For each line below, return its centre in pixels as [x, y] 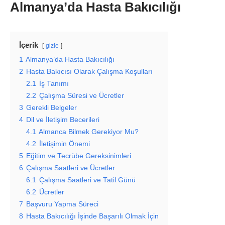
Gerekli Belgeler [51, 108]
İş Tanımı [54, 84]
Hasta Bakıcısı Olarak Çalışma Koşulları [89, 72]
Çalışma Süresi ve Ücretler [82, 96]
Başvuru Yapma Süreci [62, 204]
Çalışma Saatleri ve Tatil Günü [87, 180]
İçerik [29, 45]
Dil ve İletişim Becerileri [63, 120]
